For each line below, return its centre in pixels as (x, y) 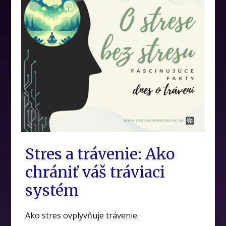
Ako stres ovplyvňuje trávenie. (82, 215)
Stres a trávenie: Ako (100, 154)
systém (52, 190)
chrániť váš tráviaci (95, 172)
